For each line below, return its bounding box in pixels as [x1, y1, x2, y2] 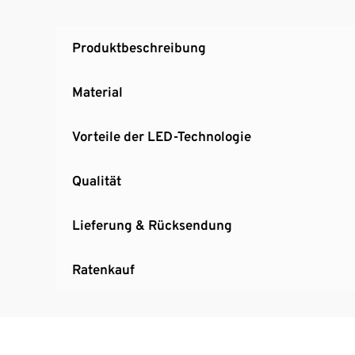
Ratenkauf [72, 261, 135, 277]
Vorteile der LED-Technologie [72, 128, 252, 144]
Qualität [72, 172, 121, 189]
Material [72, 83, 123, 100]
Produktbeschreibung [72, 39, 206, 55]
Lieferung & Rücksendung [72, 216, 232, 233]
